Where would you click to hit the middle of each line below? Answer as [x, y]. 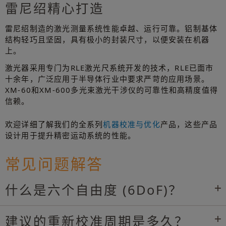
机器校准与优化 [132, 124]
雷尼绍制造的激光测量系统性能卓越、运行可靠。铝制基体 [111, 28]
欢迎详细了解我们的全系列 [54, 124]
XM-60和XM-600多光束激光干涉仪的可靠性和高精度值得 [111, 90]
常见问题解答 [54, 163]
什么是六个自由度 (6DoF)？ [94, 190]
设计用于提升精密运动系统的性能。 [71, 135]
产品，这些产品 [189, 124]
